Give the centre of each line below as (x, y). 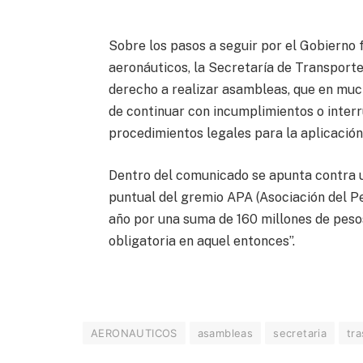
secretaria (300, 333)
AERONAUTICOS (134, 333)
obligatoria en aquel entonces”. (202, 241)
